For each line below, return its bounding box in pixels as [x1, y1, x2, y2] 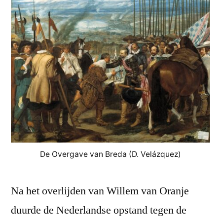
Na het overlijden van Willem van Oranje [11, 184, 189, 198]
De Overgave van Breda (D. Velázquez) [40, 149, 181, 159]
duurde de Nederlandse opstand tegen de [11, 203, 186, 218]
